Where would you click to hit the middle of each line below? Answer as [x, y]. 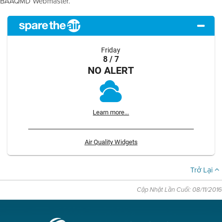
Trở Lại [202, 170]
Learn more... [111, 112]
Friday [111, 50]
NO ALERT [111, 70]
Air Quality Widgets [111, 142]
